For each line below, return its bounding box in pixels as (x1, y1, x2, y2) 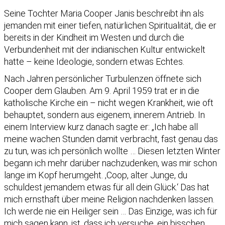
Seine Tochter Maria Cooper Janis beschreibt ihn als (4, 8, 204, 19)
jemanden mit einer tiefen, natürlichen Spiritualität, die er (4, 20, 216, 31)
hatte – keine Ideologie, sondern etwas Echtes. (4, 56, 184, 67)
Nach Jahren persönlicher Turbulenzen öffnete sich (4, 73, 201, 84)
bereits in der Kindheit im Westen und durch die (4, 32, 184, 43)
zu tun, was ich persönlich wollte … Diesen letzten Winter (4, 145, 220, 156)
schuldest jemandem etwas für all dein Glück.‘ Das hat (4, 181, 209, 192)
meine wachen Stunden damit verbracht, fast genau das (4, 133, 218, 144)
